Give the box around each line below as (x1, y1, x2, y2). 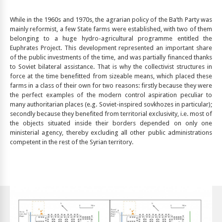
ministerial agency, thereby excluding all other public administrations (10, 129, 212, 136)
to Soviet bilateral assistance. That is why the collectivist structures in (10, 63, 212, 70)
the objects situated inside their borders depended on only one (10, 119, 212, 127)
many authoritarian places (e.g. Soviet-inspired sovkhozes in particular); (10, 101, 212, 108)
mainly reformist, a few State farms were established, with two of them (10, 25, 212, 33)
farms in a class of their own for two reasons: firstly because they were (10, 82, 212, 89)
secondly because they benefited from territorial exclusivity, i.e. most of (10, 110, 212, 117)
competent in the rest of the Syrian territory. (10, 138, 133, 146)
